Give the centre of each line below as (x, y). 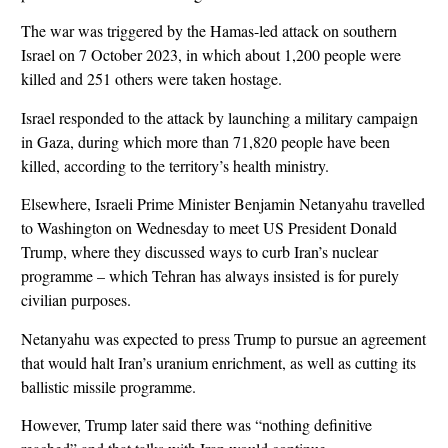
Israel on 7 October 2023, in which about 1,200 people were (210, 55)
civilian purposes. (75, 300)
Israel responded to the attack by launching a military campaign (219, 117)
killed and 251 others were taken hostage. (151, 79)
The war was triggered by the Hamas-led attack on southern (208, 31)
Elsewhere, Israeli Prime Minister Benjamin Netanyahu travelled (222, 204)
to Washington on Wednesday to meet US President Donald (208, 228)
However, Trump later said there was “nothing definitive (196, 424)
